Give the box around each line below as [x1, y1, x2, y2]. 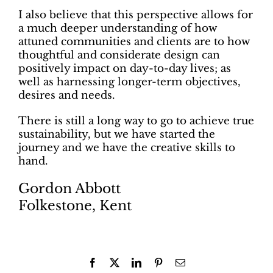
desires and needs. [18, 89, 115, 102]
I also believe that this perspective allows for [18, 9, 253, 22]
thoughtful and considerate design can [18, 49, 220, 62]
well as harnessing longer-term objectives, [18, 76, 241, 89]
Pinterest [163, 257, 196, 268]
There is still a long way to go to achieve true [18, 115, 254, 128]
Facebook [97, 257, 135, 268]
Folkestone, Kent [18, 197, 132, 214]
